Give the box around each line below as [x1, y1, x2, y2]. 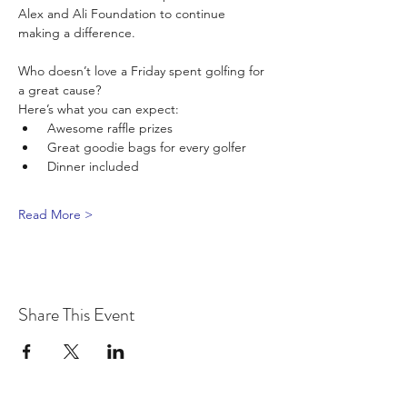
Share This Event [18, 301, 135, 328]
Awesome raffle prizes [44, 119, 173, 136]
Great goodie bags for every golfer [44, 138, 246, 155]
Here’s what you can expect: [18, 100, 179, 117]
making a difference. [18, 24, 135, 41]
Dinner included [44, 157, 139, 174]
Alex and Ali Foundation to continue [18, 5, 229, 22]
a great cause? [18, 81, 104, 98]
